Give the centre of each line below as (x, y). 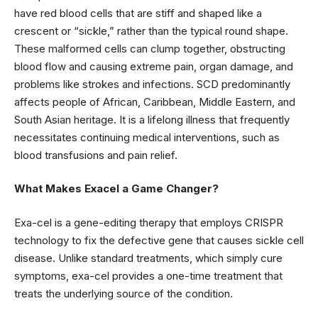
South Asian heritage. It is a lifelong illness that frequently (152, 119)
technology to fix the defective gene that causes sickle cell (159, 240)
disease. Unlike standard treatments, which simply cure (148, 258)
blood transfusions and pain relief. (96, 155)
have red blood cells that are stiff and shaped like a (138, 13)
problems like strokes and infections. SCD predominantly (152, 84)
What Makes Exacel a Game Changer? (116, 188)
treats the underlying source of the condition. (124, 293)
